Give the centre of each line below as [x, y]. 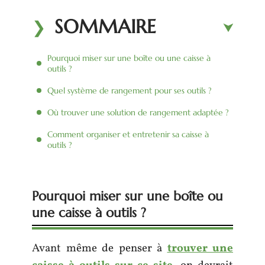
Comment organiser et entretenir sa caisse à [128, 134]
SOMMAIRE [105, 26]
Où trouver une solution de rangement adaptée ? [138, 112]
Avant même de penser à [100, 248]
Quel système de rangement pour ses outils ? [130, 90]
